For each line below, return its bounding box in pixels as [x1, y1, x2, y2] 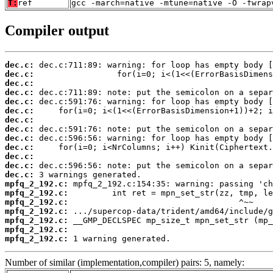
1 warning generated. [68, 233, 171, 243]
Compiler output [5, 22, 109, 38]
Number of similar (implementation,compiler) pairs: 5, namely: [5, 257, 244, 268]
